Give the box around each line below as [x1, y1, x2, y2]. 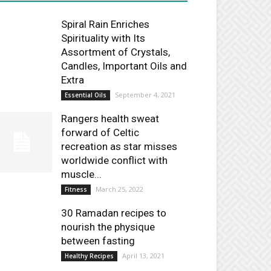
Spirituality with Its [61, 32, 145, 44]
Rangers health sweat [61, 113, 159, 125]
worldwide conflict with [61, 154, 168, 166]
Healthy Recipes [65, 252, 114, 260]
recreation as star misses [61, 140, 177, 152]
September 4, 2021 [115, 90, 175, 99]
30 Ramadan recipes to [61, 207, 166, 219]
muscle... [61, 168, 102, 180]
